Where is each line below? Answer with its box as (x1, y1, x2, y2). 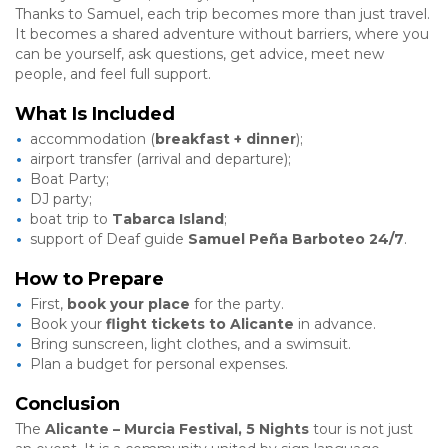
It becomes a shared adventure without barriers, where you (15, 24, 429, 43)
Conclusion (15, 392, 120, 415)
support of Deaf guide (30, 229, 188, 248)
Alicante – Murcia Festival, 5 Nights (45, 419, 309, 438)
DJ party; (30, 189, 92, 208)
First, (30, 294, 67, 313)
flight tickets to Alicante (106, 314, 294, 333)
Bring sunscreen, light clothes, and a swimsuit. (30, 334, 351, 353)
